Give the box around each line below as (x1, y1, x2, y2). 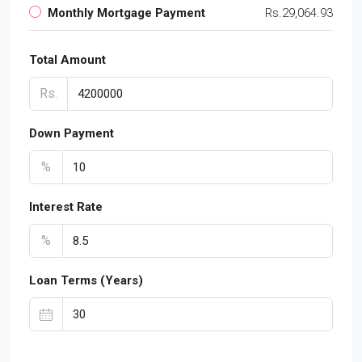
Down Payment (29, 125, 114, 141)
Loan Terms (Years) (29, 272, 143, 288)
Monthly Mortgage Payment (48, 5, 205, 20)
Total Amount (29, 52, 106, 67)
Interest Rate (29, 199, 103, 214)
